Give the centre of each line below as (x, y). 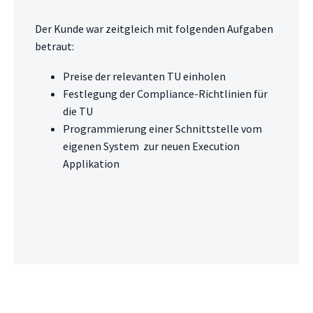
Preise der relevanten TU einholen (144, 76)
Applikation (91, 163)
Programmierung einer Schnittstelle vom (162, 128)
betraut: (54, 46)
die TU (78, 111)
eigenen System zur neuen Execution (151, 146)
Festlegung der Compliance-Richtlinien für (165, 93)
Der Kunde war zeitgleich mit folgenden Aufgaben (154, 29)
